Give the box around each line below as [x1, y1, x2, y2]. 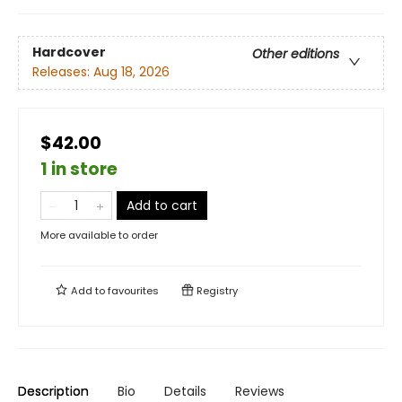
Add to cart [127, 197, 197, 214]
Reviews [235, 382, 284, 400]
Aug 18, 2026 [93, 63, 170, 82]
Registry [194, 284, 238, 298]
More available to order [40, 228, 158, 242]
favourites [108, 284, 159, 298]
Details [164, 382, 206, 400]
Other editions [252, 45, 339, 64]
